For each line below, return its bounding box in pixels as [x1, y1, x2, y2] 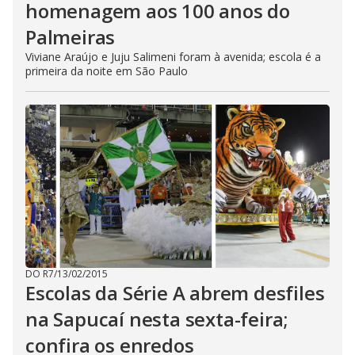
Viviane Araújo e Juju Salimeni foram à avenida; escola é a [25, 49, 321, 64]
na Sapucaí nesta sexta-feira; [25, 306, 288, 332]
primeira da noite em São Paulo [25, 63, 188, 78]
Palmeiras [25, 24, 116, 50]
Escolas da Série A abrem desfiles [25, 280, 325, 306]
